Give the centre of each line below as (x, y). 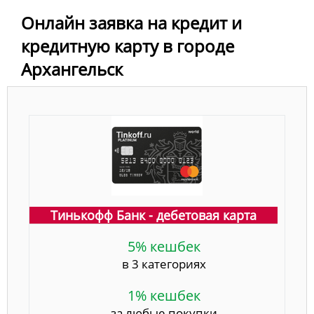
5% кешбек (164, 246)
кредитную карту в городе (128, 46)
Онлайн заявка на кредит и (131, 22)
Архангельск (72, 69)
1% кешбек (164, 295)
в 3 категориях (164, 264)
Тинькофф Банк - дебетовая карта (153, 215)
